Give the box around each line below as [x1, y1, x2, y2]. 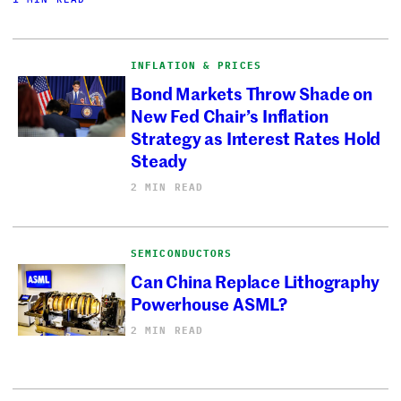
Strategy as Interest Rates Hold [131, 124, 381, 149]
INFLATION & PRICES [131, 59, 261, 73]
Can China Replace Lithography [131, 268, 380, 293]
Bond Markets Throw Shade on [131, 80, 372, 105]
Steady [131, 147, 187, 172]
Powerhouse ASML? [131, 290, 288, 315]
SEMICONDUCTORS [131, 247, 233, 260]
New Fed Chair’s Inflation [131, 102, 328, 127]
